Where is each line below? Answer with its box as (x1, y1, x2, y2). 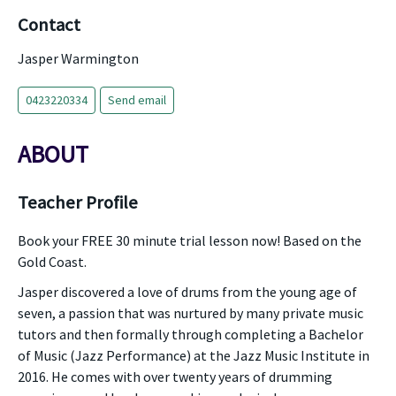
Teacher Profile (18, 191, 138, 214)
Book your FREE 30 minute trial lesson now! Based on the (18, 232, 362, 249)
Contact (18, 13, 80, 36)
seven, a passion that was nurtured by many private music (18, 304, 363, 322)
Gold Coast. (18, 253, 87, 270)
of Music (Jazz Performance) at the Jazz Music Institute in (18, 346, 369, 364)
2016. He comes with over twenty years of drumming (18, 368, 332, 385)
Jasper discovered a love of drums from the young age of (18, 283, 357, 301)
